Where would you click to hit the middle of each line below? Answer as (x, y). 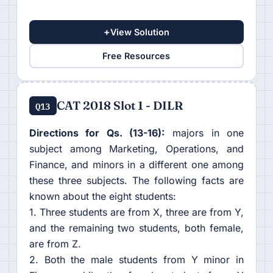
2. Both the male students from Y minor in (136, 259)
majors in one (204, 133)
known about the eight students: (102, 196)
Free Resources (136, 56)
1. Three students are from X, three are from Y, (136, 212)
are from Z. (55, 243)
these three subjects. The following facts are (136, 180)
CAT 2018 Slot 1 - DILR (119, 105)
